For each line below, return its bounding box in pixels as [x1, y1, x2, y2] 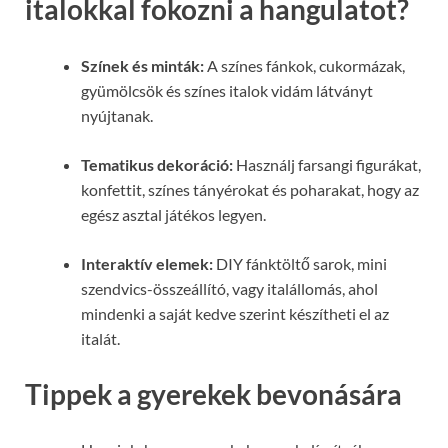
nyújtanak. [81, 105, 153, 125]
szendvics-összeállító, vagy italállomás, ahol [81, 278, 378, 298]
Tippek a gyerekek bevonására [25, 376, 402, 411]
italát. [81, 328, 120, 348]
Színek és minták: [81, 55, 204, 75]
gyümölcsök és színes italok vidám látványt [81, 80, 373, 100]
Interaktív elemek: [81, 253, 213, 273]
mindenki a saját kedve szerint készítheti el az [81, 303, 389, 323]
